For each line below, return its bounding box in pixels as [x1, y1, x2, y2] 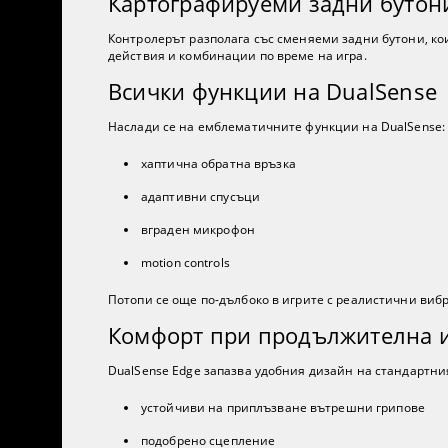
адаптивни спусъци [141, 188, 261, 206]
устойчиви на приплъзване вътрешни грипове [141, 399, 425, 417]
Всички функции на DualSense [108, 76, 437, 107]
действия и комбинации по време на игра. [108, 47, 367, 65]
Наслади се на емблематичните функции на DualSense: [108, 118, 445, 136]
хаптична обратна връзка [141, 155, 296, 173]
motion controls [141, 254, 230, 272]
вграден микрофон [141, 221, 255, 239]
